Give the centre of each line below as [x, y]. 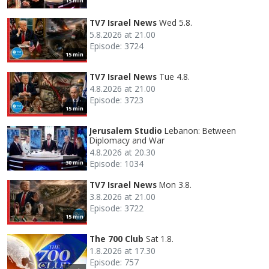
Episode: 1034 [116, 163]
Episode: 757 [114, 262]
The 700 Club [116, 238]
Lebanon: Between [200, 130]
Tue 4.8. [174, 76]
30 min [74, 162]
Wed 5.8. [176, 22]
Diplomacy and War [127, 140]
